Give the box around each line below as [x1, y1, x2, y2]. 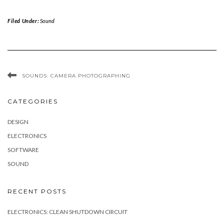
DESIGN [7, 117, 28, 125]
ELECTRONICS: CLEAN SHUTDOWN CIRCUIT [7, 207, 127, 215]
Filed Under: [7, 17, 40, 24]
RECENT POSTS [7, 187, 66, 195]
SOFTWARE [7, 145, 39, 153]
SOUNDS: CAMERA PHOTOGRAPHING [22, 72, 130, 79]
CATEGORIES [7, 97, 58, 105]
